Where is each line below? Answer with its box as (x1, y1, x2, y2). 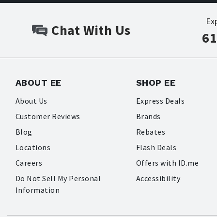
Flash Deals (136, 142, 177, 152)
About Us (15, 95, 47, 106)
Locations (15, 142, 51, 152)
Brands (136, 111, 161, 121)
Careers (15, 157, 43, 168)
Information (15, 185, 60, 195)
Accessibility (136, 173, 181, 183)
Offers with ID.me (136, 157, 199, 168)
